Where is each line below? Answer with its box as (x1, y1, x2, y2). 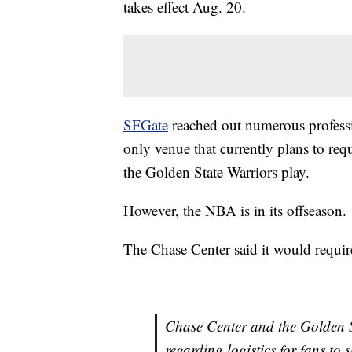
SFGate (123, 115, 168, 135)
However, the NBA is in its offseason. (123, 200, 346, 221)
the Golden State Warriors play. (123, 162, 310, 182)
